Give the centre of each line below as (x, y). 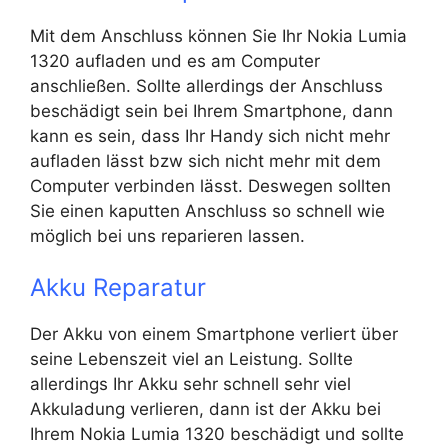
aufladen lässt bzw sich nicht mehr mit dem (205, 160)
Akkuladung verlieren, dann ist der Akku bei (205, 409)
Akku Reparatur (118, 287)
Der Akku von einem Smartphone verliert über (214, 334)
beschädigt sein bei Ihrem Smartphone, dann (211, 110)
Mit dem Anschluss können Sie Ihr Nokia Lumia (218, 35)
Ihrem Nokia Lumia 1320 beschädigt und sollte (217, 434)
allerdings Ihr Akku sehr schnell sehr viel (190, 384)
